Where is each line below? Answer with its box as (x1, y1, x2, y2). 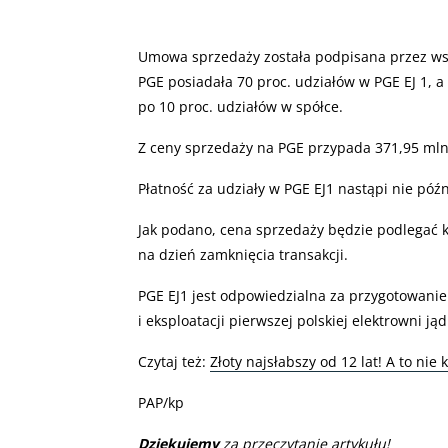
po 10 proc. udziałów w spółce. (138, 97, 343, 116)
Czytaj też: (138, 352, 210, 371)
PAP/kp (138, 393, 184, 412)
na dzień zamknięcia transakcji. (138, 245, 348, 264)
